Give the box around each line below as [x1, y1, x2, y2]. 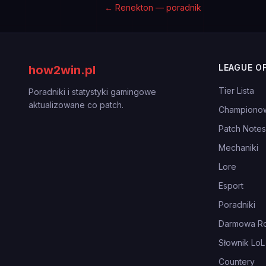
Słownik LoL [218, 237, 265, 248]
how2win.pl [28, 63, 96, 77]
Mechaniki [218, 142, 258, 153]
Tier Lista [218, 85, 254, 96]
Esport [218, 180, 243, 191]
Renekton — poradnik [115, 2, 201, 12]
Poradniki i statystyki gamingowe [28, 87, 156, 97]
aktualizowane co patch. [28, 100, 123, 110]
